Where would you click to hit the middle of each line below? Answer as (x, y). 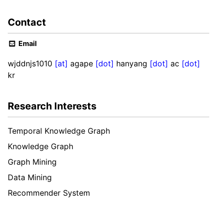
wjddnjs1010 (30, 63)
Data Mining (30, 177)
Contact (27, 23)
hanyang (132, 63)
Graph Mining (32, 162)
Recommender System (49, 193)
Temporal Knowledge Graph (59, 131)
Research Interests (52, 106)
